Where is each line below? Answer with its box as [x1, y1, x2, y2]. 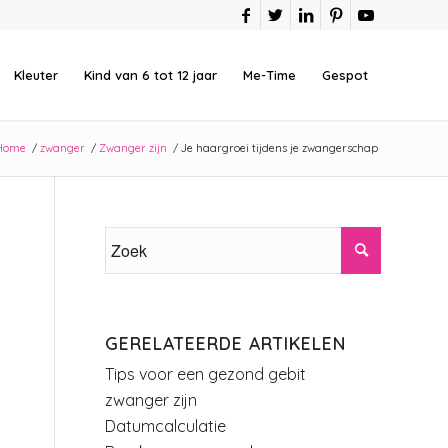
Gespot [322, 67, 368, 83]
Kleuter [14, 67, 58, 83]
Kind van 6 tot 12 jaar [84, 67, 217, 83]
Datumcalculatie [105, 416, 227, 436]
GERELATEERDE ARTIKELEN [105, 332, 347, 354]
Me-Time [243, 67, 296, 83]
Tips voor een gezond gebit [105, 364, 307, 384]
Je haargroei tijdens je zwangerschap [181, 141, 378, 155]
